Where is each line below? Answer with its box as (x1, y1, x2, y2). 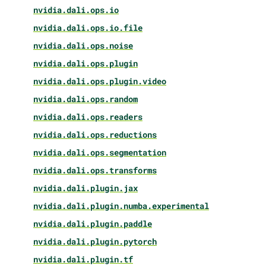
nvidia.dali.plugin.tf (33, 253, 133, 265)
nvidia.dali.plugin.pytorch (33, 235, 157, 247)
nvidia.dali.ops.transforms (33, 164, 157, 176)
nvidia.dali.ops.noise (33, 39, 133, 51)
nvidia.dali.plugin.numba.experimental (33, 199, 209, 211)
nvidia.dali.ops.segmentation (33, 146, 166, 158)
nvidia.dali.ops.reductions (33, 128, 157, 140)
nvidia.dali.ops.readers (33, 110, 142, 122)
